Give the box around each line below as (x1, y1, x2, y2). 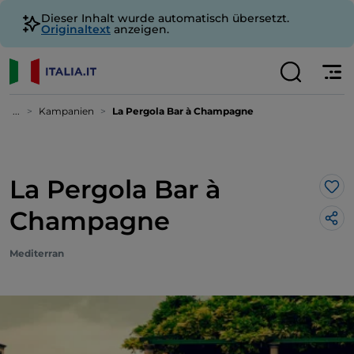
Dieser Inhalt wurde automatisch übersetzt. (41, 11, 289, 25)
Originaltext (41, 22, 111, 36)
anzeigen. (111, 22, 169, 36)
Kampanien (39, 105, 94, 117)
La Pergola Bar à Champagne (112, 105, 254, 117)
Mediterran (9, 247, 64, 259)
